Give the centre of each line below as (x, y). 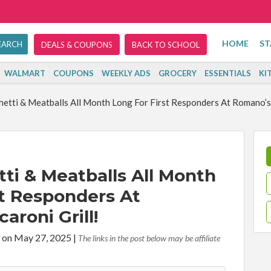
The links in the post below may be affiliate (149, 238)
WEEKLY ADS (126, 73)
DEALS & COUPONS (77, 45)
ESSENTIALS (228, 73)
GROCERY (178, 73)
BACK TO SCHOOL (166, 45)
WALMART (25, 73)
